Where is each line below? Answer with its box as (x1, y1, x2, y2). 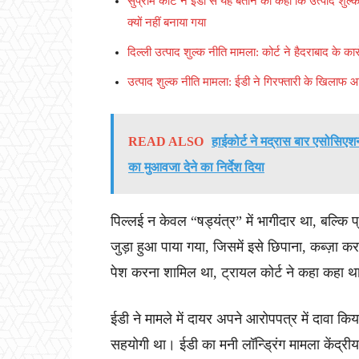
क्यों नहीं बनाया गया (127, 16, 206, 30)
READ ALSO (128, 135, 204, 149)
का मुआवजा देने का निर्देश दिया (128, 160, 264, 175)
